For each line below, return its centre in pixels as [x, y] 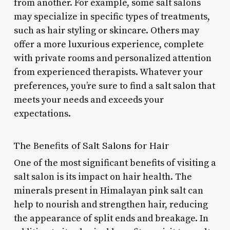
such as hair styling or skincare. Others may [106, 30]
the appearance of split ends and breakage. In [111, 218]
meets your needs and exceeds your [89, 100]
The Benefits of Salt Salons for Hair [91, 145]
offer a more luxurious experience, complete [109, 44]
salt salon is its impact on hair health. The [103, 177]
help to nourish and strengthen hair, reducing [111, 204]
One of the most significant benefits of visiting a [115, 163]
